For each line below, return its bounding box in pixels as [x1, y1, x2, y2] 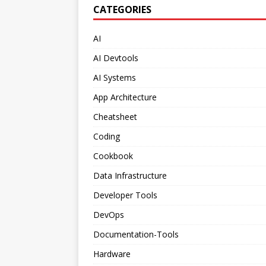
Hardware [93, 248, 131, 259]
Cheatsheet [93, 110, 137, 122]
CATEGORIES [93, 2, 151, 16]
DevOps [93, 208, 124, 220]
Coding [93, 130, 120, 142]
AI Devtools [93, 52, 138, 64]
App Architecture [93, 91, 157, 103]
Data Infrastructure [93, 169, 167, 181]
